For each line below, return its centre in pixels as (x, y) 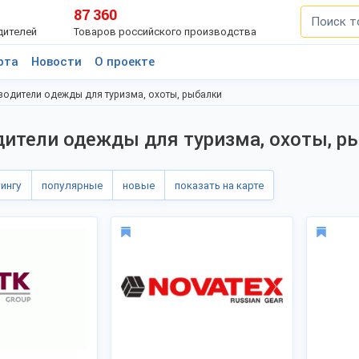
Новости (56, 62)
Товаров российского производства (165, 32)
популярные (72, 185)
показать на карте (219, 185)
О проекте (125, 62)
